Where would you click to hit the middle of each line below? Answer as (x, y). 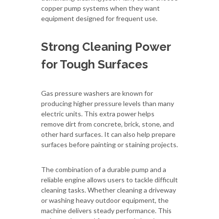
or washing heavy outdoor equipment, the (105, 200)
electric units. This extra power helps (98, 113)
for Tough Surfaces (95, 64)
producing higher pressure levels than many (108, 103)
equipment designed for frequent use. (99, 18)
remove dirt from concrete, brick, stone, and (108, 124)
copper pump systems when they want (100, 8)
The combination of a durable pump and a (104, 169)
